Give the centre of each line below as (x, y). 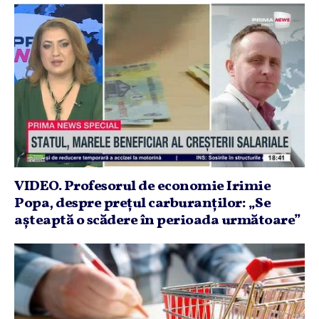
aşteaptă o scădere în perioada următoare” (158, 220)
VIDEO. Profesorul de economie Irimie (142, 186)
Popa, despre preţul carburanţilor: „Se (142, 203)
